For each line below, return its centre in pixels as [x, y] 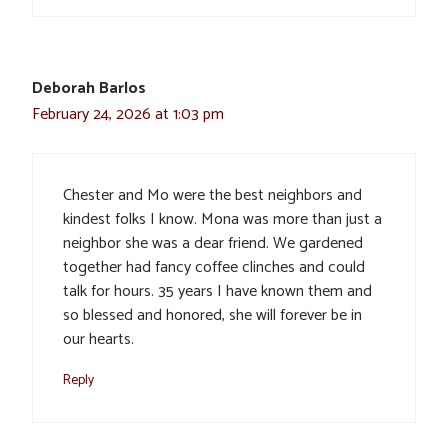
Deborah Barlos [89, 88]
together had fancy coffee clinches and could [214, 267]
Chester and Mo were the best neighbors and [212, 195]
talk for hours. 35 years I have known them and [217, 291]
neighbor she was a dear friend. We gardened [213, 243]
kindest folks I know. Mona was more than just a [222, 219]
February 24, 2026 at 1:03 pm [128, 114]
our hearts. [98, 339]
